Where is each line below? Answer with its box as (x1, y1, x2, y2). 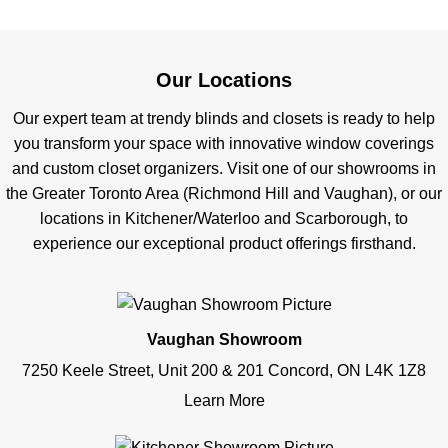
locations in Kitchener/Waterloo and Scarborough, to (40, 210, 408, 227)
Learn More (183, 392, 265, 409)
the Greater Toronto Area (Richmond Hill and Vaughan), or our (6, 185, 442, 202)
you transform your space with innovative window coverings (14, 135, 434, 152)
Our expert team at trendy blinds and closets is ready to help (13, 110, 435, 127)
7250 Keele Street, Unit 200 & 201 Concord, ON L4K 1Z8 (22, 362, 426, 379)
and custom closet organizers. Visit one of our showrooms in (12, 160, 436, 177)
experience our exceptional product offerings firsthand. (32, 235, 416, 252)
